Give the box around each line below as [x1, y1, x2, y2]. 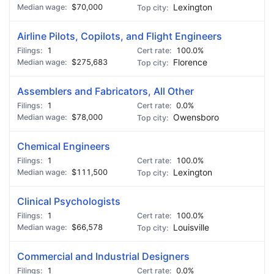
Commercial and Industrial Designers [17, 250, 190, 262]
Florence [173, 57, 207, 67]
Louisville [173, 223, 209, 232]
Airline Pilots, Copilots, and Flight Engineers [17, 30, 222, 42]
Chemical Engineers [17, 140, 110, 152]
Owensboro [173, 113, 219, 122]
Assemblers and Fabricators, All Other [17, 85, 194, 97]
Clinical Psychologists [17, 195, 120, 207]
